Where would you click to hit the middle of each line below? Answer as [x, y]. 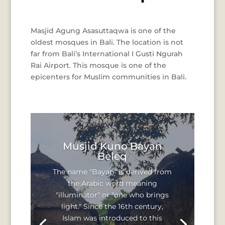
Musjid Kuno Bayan [112, 146]
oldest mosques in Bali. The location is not [107, 42]
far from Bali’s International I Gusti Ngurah [106, 54]
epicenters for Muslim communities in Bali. [108, 77]
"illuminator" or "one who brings [113, 195]
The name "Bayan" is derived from [113, 172]
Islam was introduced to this [113, 218]
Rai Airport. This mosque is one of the [98, 65]
